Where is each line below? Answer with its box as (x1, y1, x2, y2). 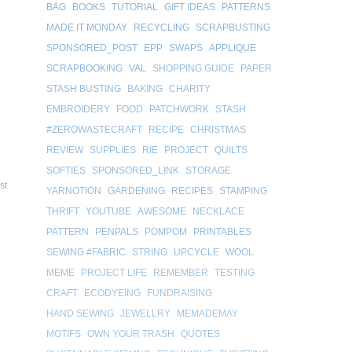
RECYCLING (134, 21, 189, 33)
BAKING (127, 82, 163, 94)
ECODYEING (84, 287, 141, 299)
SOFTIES (46, 164, 86, 176)
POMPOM (145, 225, 187, 237)
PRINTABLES (193, 225, 251, 237)
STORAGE (185, 164, 231, 176)
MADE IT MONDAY (46, 21, 127, 33)
